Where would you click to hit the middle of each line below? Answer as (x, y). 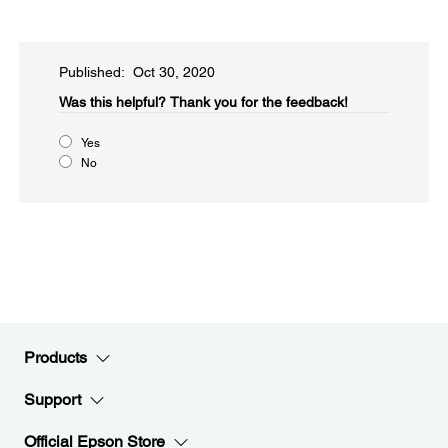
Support (52, 399)
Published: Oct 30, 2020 (137, 72)
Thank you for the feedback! (259, 102)
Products (55, 357)
